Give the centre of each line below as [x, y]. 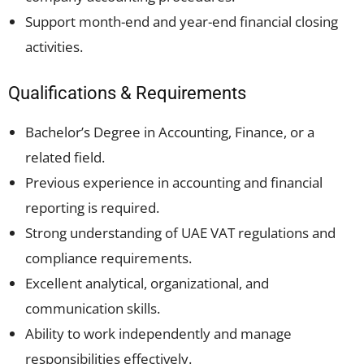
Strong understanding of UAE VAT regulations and [180, 233]
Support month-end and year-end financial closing [182, 22]
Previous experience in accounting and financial [174, 182]
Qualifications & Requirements [127, 93]
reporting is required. [92, 208]
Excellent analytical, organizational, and [147, 283]
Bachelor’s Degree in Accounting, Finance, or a [170, 132]
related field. [65, 157]
